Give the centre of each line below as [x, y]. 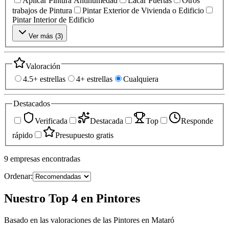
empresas [25, 158]
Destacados [32, 104]
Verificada [51, 121]
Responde [197, 121]
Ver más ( [43, 36]
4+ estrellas [94, 79]
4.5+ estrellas [44, 79]
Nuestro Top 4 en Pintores [72, 198]
